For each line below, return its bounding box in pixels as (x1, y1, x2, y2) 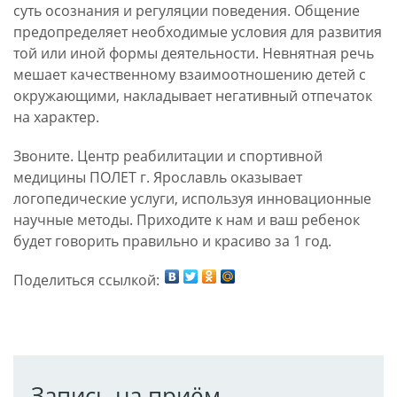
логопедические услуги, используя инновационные (13, 188, 371, 208)
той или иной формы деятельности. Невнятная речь (13, 43, 374, 63)
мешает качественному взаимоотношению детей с (13, 64, 366, 84)
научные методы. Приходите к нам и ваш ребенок (13, 209, 360, 230)
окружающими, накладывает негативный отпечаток (13, 85, 372, 105)
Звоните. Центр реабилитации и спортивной (13, 145, 323, 166)
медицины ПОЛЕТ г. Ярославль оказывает (13, 167, 302, 187)
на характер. (13, 106, 99, 127)
